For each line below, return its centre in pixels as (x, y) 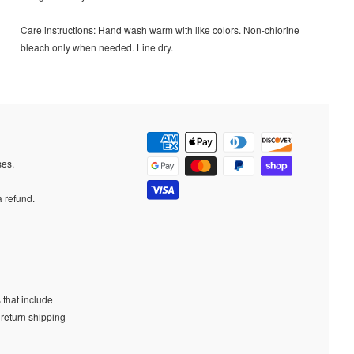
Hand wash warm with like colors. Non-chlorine (199, 30)
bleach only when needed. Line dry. (97, 47)
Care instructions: (58, 30)
